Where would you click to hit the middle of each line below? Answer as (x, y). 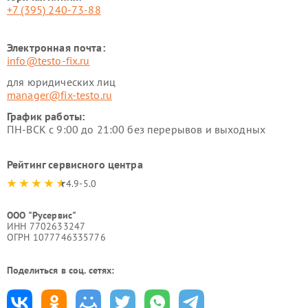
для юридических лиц (61, 82)
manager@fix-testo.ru (59, 95)
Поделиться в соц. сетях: (61, 270)
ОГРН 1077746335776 (56, 237)
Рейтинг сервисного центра (75, 164)
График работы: (46, 116)
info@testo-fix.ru (48, 60)
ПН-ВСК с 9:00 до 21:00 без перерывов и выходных (136, 129)
